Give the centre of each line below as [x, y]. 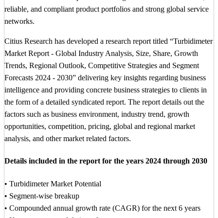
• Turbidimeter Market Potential [53, 183]
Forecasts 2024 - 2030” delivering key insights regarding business [105, 78]
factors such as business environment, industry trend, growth [97, 114]
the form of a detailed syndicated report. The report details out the [104, 102]
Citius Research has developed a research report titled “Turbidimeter [109, 41]
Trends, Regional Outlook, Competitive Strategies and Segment [102, 66]
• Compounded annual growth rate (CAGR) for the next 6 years [102, 208]
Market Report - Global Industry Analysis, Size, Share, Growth [101, 54]
